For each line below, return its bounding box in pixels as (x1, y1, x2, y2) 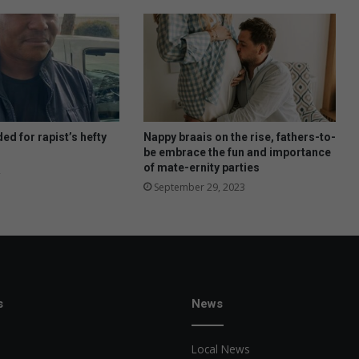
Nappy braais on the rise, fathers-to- (143, 131, 336, 144)
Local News (192, 341, 250, 357)
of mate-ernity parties (143, 161, 260, 175)
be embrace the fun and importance (143, 146, 331, 159)
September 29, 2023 (153, 180, 245, 195)
